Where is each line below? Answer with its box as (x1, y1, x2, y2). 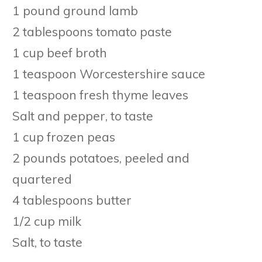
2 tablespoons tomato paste (12, 23, 172, 39)
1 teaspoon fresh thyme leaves (12, 87, 188, 102)
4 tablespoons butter (12, 192, 132, 208)
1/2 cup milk (12, 213, 81, 229)
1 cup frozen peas (12, 129, 115, 144)
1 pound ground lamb (12, 2, 138, 18)
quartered (12, 171, 72, 187)
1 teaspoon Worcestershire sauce (12, 65, 205, 81)
